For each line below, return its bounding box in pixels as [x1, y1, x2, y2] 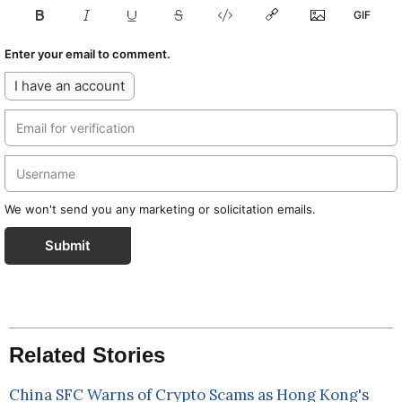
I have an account [14, 77, 125, 95]
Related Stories [9, 343, 166, 368]
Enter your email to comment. [4, 47, 170, 62]
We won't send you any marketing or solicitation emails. [4, 202, 316, 217]
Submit [45, 237, 91, 255]
